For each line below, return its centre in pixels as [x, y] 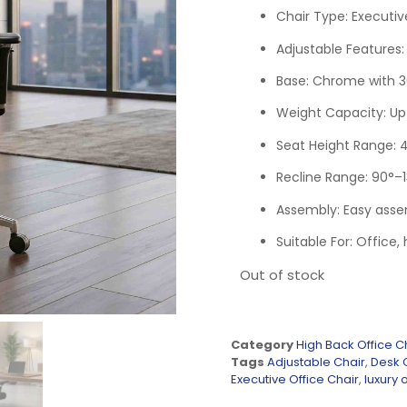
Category [262, 344]
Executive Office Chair [295, 379]
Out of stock [282, 276]
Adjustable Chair [316, 362]
